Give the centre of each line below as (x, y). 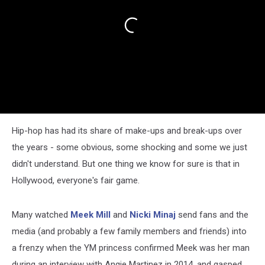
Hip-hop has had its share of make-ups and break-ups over (127, 130)
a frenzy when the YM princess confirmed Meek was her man (131, 248)
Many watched (41, 214)
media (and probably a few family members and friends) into (129, 231)
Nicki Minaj (153, 214)
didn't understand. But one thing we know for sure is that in (126, 164)
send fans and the (212, 214)
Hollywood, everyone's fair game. (76, 180)
